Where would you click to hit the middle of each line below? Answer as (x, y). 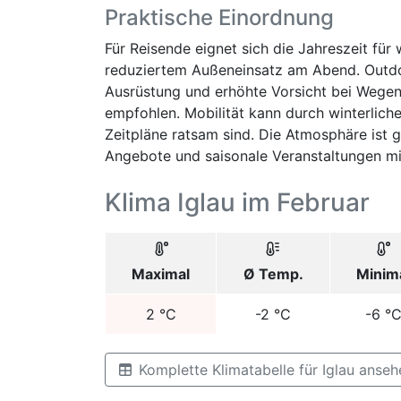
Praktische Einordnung (219, 17)
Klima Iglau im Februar (237, 202)
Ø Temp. (273, 274)
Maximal (161, 274)
